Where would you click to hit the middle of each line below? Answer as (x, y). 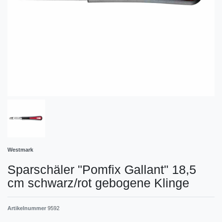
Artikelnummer (28, 208)
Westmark (20, 149)
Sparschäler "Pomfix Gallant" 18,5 (102, 169)
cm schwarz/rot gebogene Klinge (98, 183)
